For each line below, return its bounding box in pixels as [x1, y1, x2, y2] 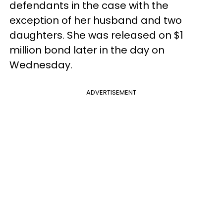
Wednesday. [9, 58, 72, 72]
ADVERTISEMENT [86, 88, 136, 97]
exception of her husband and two [9, 13, 182, 27]
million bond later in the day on [9, 43, 165, 57]
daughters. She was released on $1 [9, 28, 183, 42]
